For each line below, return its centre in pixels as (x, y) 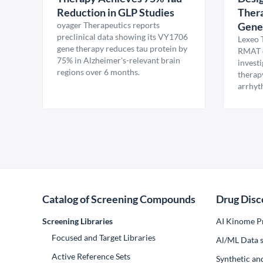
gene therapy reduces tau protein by (122, 48)
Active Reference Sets (91, 256)
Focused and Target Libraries (104, 237)
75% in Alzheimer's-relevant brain (119, 60)
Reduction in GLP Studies (116, 12)
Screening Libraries (77, 221)
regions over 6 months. (98, 72)
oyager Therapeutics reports (108, 25)
